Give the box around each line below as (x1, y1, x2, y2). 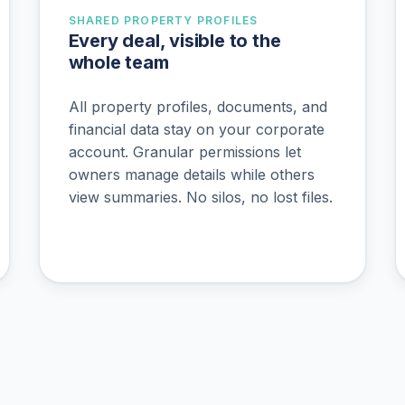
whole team (68, 51, 169, 73)
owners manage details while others (68, 165, 315, 184)
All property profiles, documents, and (68, 98, 327, 117)
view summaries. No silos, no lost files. (68, 188, 333, 207)
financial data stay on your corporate (68, 120, 325, 139)
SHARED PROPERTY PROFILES (68, 13, 259, 27)
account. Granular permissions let (68, 143, 301, 162)
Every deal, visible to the (68, 29, 281, 52)
